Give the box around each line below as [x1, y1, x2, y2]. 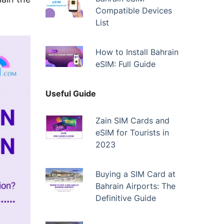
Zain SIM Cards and [95, 115, 169, 125]
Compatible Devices [95, 5, 172, 15]
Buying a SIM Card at [95, 169, 175, 179]
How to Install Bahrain [95, 47, 178, 57]
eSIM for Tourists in [95, 127, 169, 137]
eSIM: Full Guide [95, 59, 155, 69]
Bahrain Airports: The [95, 181, 175, 191]
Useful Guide [45, 88, 96, 98]
